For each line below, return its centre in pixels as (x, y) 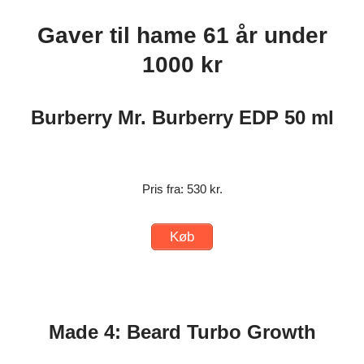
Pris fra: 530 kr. (182, 189)
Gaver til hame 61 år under (182, 36)
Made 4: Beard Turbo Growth (182, 331)
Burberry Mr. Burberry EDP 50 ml (182, 118)
